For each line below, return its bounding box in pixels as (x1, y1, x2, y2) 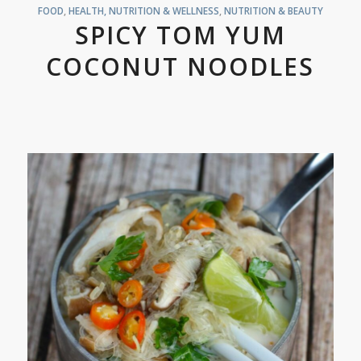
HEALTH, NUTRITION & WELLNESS (68, 4, 219, 18)
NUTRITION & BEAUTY (223, 4, 323, 18)
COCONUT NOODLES (46, 50, 315, 84)
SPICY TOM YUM (74, 19, 286, 52)
